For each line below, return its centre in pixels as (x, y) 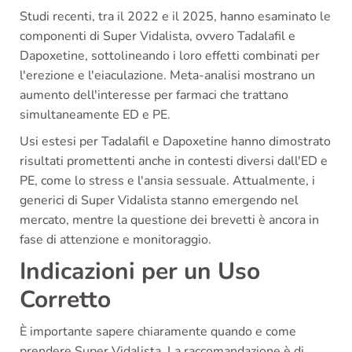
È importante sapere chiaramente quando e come (158, 332)
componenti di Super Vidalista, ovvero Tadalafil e (158, 37)
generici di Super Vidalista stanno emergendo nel (159, 201)
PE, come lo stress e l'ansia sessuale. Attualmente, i (167, 181)
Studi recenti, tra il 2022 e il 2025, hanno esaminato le (175, 17)
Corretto (65, 300)
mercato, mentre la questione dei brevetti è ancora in (169, 220)
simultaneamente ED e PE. (95, 115)
